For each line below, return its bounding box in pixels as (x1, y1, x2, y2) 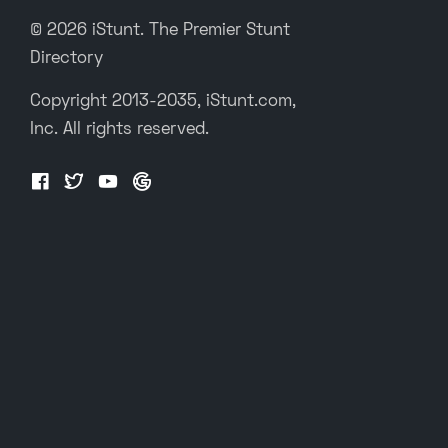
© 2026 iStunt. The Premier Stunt (30, 22, 290, 39)
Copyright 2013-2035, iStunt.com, (30, 93, 296, 110)
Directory (30, 50, 103, 67)
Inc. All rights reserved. (30, 121, 209, 138)
